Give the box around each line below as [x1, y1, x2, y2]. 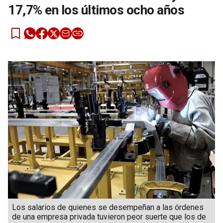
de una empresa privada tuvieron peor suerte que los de [12, 212, 206, 222]
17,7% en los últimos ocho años [8, 2, 184, 17]
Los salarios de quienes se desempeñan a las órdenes [12, 203, 204, 213]
